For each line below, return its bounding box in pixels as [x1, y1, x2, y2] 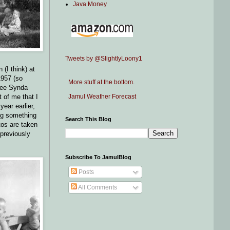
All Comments [77, 184, 117, 191]
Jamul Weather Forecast [65, 93, 136, 100]
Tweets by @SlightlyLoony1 [65, 55, 142, 62]
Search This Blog [65, 116, 111, 122]
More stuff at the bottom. [65, 79, 135, 86]
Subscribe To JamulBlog [65, 154, 131, 160]
